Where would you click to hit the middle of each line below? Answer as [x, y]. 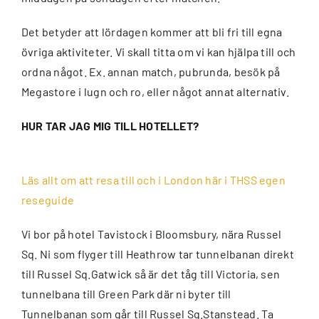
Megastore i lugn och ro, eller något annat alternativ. [155, 91]
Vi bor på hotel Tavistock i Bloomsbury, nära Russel [152, 234]
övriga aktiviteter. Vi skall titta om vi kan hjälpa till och [159, 51]
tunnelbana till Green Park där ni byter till [126, 293]
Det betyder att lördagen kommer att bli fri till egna [152, 31]
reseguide [48, 199]
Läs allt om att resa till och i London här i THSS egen [153, 179]
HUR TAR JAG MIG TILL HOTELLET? [110, 125]
